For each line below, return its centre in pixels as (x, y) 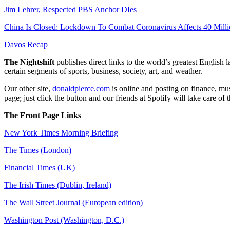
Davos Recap (26, 44)
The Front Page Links (43, 115)
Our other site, (28, 88)
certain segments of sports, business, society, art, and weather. (104, 71)
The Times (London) (38, 150)
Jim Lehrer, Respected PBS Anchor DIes (70, 9)
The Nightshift (29, 62)
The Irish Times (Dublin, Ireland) (58, 185)
